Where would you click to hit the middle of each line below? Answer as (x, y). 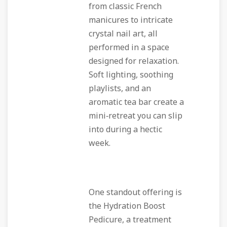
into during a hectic (125, 130)
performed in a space (129, 48)
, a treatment (147, 220)
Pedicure (105, 220)
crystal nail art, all (123, 34)
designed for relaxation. (134, 61)
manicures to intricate (131, 20)
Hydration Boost (134, 206)
